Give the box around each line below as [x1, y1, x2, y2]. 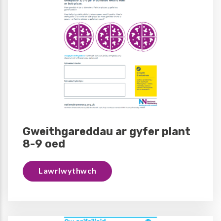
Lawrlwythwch [38, 165, 97, 175]
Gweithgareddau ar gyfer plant [23, 124, 190, 138]
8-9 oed [23, 137, 65, 150]
